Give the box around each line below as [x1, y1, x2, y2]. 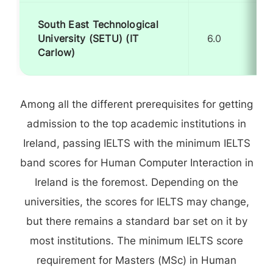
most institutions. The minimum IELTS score [30, 235, 243, 247]
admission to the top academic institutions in [27, 118, 246, 130]
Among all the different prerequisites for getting [20, 98, 253, 110]
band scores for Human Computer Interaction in [19, 157, 253, 169]
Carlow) [38, 47, 76, 58]
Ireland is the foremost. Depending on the [35, 176, 238, 188]
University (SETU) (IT [38, 33, 139, 44]
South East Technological [38, 19, 158, 30]
